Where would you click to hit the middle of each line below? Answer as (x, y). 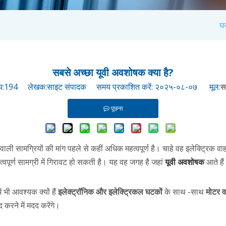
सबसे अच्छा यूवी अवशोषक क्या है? (113, 72)
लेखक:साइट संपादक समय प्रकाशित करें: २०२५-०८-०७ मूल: (119, 87)
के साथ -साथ (185, 191)
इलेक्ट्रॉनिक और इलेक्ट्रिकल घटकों (111, 191)
